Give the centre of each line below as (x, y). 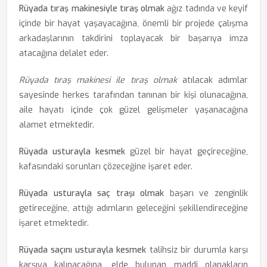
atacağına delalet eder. (64, 53)
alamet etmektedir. (57, 125)
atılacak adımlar (212, 80)
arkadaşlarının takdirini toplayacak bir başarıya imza (133, 38)
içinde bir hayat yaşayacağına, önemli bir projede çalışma (133, 24)
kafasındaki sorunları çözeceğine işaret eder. (106, 167)
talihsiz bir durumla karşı (197, 250)
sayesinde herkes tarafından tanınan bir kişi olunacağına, (133, 95)
